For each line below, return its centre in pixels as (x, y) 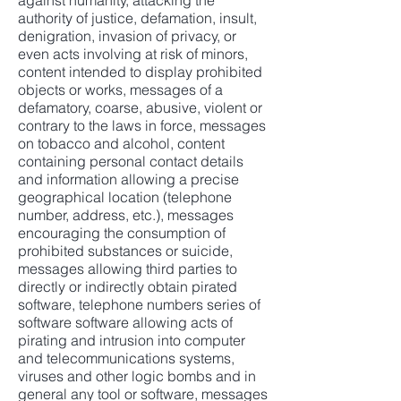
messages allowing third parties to (128, 269)
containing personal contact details (131, 161)
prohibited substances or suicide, (125, 251)
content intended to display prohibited (140, 72)
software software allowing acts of (125, 322)
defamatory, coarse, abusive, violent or (140, 107)
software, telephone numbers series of (139, 304)
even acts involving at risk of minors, (133, 54)
